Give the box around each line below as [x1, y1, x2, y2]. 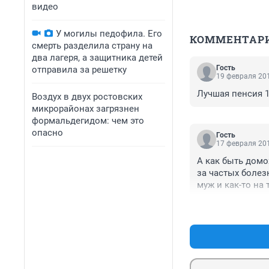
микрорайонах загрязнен [32, 103, 139, 114]
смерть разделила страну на [32, 40, 153, 51]
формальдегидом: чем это [32, 115, 144, 126]
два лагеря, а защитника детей [32, 52, 163, 63]
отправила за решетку [32, 64, 127, 75]
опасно [32, 127, 63, 138]
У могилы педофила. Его [56, 28, 162, 39]
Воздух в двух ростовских [32, 91, 142, 102]
